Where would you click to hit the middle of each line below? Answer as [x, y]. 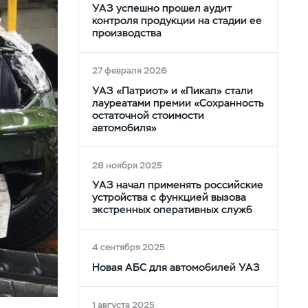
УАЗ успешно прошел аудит [162, 8]
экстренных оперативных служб [172, 210]
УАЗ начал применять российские [177, 185]
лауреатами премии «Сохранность [178, 102]
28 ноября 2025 [127, 165]
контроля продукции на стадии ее [177, 21]
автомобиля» [124, 127]
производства [126, 33]
